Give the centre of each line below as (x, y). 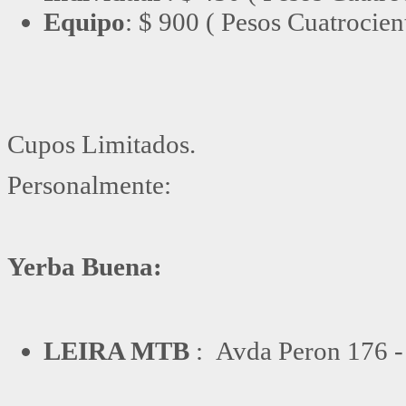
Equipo (84, 22)
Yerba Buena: (85, 266)
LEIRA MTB (116, 351)
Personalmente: (89, 185)
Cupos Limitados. (101, 144)
